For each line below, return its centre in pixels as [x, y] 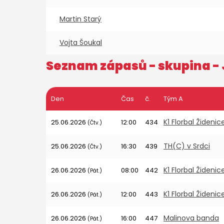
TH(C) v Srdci [187, 146]
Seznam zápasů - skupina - [134, 66]
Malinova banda [191, 218]
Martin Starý [80, 19]
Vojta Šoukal [81, 42]
